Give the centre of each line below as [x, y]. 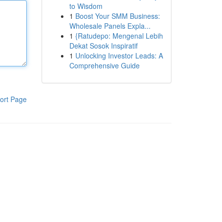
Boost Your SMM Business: [117, 16]
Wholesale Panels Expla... [110, 26]
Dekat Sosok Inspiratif [103, 46]
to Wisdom [86, 6]
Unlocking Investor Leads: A [119, 55]
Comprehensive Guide [104, 65]
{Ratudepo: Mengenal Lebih [119, 36]
